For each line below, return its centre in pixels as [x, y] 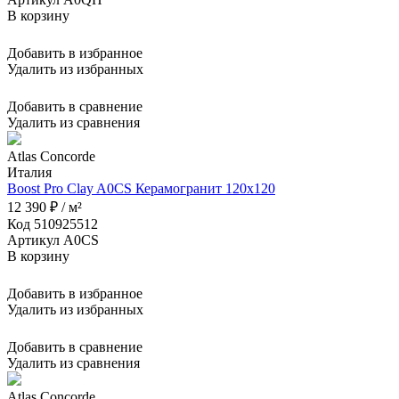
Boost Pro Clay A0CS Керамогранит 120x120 [141, 188]
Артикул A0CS [53, 240]
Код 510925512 [53, 224]
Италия [29, 172]
